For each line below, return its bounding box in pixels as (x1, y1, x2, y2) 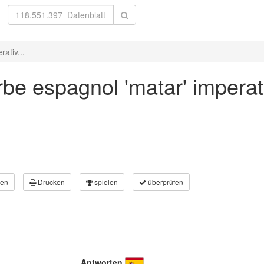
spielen (93, 177, 118, 187)
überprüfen (146, 177, 183, 187)
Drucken (36, 177, 65, 187)
